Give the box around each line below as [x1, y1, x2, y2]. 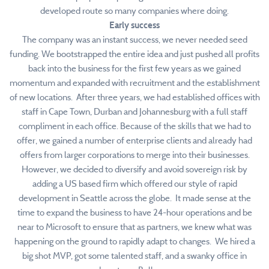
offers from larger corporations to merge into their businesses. [19, 150, 250, 160]
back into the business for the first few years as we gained [28, 63, 241, 74]
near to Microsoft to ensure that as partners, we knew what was [17, 222, 252, 232]
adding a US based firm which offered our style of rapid [32, 178, 237, 189]
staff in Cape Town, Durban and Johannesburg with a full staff [22, 106, 247, 117]
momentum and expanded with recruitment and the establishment [9, 77, 260, 88]
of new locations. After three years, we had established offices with [9, 92, 260, 103]
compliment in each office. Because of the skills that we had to [18, 121, 251, 131]
